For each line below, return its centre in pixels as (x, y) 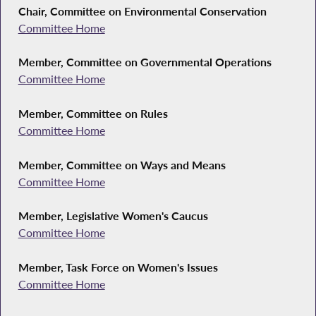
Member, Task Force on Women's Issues (118, 268)
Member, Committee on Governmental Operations (145, 62)
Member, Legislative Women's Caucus (113, 216)
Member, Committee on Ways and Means (122, 165)
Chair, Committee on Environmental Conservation (142, 11)
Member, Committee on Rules (93, 114)
